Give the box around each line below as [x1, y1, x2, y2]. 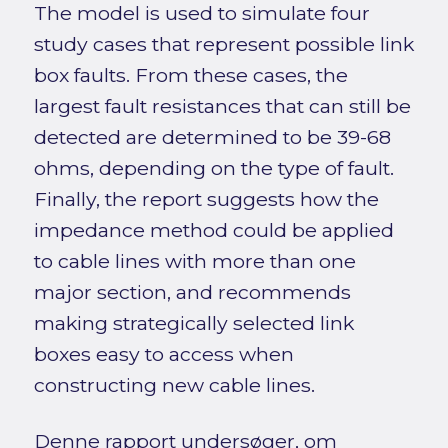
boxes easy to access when [33, 342, 294, 367]
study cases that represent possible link [33, 32, 414, 57]
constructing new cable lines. [33, 373, 315, 398]
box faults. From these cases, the [33, 63, 348, 88]
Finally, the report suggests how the [33, 187, 379, 212]
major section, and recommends [33, 280, 351, 305]
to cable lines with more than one [33, 249, 356, 274]
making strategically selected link [33, 311, 354, 336]
